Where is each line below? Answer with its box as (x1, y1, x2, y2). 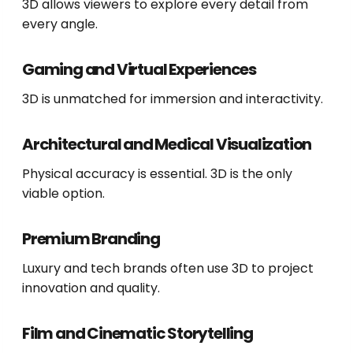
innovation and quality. (22, 279, 160, 298)
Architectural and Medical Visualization (22, 133, 312, 156)
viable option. (22, 184, 105, 203)
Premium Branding (22, 228, 160, 251)
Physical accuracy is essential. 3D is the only (22, 165, 292, 184)
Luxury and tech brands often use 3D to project (22, 259, 314, 278)
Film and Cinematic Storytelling (22, 322, 253, 345)
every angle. (22, 15, 98, 34)
